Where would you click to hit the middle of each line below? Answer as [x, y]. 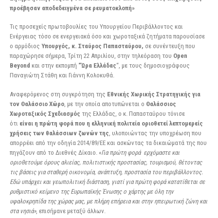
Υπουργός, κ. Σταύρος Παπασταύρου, [92, 46]
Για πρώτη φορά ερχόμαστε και [140, 152]
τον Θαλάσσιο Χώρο [37, 104]
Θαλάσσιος [161, 104]
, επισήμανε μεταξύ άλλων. [71, 211]
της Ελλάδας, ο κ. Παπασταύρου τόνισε [133, 113]
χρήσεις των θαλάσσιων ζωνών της [59, 133]
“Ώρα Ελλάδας [97, 66]
